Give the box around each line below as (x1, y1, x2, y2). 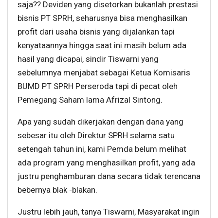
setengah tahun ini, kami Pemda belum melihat (18, 144, 186, 154)
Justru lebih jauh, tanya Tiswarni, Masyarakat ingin (18, 206, 200, 217)
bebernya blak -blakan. (18, 184, 97, 195)
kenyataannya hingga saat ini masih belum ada (18, 40, 186, 50)
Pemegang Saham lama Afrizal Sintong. (18, 94, 163, 105)
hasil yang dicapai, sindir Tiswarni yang (18, 54, 159, 64)
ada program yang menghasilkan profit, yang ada (18, 157, 195, 167)
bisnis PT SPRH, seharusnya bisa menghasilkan (18, 13, 187, 23)
